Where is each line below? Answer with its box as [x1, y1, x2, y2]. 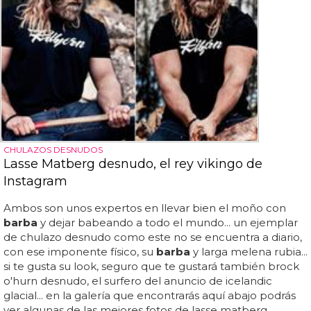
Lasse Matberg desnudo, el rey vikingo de [3, 155, 262, 171]
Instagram [3, 173, 67, 189]
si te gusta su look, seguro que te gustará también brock [3, 259, 299, 273]
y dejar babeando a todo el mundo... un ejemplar [37, 215, 298, 229]
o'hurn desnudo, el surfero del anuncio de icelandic [3, 274, 272, 287]
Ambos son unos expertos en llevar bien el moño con [3, 201, 286, 215]
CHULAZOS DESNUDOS [3, 144, 103, 155]
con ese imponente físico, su [3, 244, 156, 258]
